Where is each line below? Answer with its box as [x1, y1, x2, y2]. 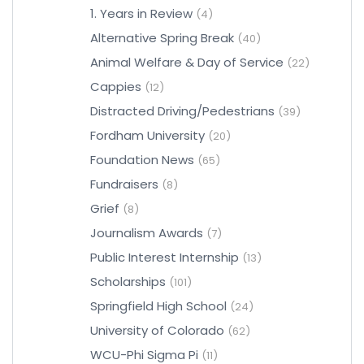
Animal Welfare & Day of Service [90, 54, 284, 71]
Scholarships [90, 273, 166, 290]
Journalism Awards [90, 224, 203, 241]
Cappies [90, 78, 141, 95]
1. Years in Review [90, 5, 193, 22]
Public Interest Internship [90, 249, 239, 266]
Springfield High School [90, 297, 227, 314]
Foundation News [90, 151, 194, 168]
